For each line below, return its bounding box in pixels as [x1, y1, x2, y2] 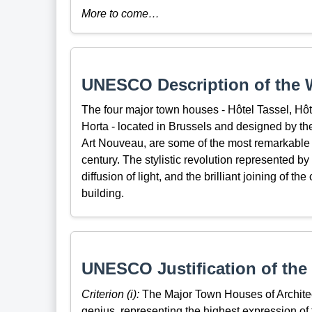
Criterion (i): [81, 288, 139, 300]
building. [81, 187, 124, 199]
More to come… [81, 7, 159, 19]
